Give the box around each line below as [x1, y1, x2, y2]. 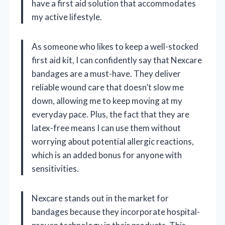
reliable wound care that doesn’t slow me [32, 81, 184, 92]
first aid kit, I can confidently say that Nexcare [32, 54, 202, 65]
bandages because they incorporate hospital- [32, 206, 200, 217]
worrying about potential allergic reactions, [32, 136, 194, 147]
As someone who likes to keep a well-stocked [32, 41, 198, 52]
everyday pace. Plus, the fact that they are [32, 108, 189, 120]
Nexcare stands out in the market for [32, 192, 169, 203]
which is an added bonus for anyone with [32, 149, 182, 160]
